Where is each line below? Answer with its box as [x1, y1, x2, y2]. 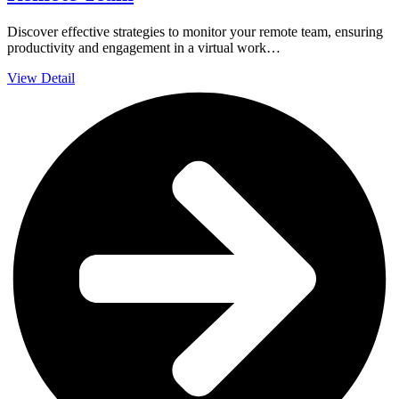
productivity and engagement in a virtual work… [7, 39, 281, 55]
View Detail [7, 69, 75, 85]
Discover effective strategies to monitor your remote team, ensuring [7, 23, 383, 39]
